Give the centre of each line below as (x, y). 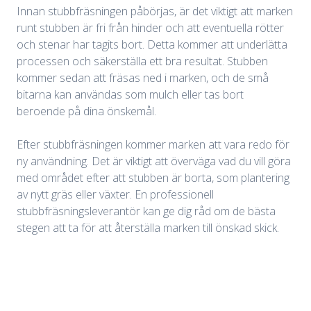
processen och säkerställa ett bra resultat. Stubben (142, 61)
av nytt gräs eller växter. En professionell (115, 195)
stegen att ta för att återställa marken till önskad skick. (148, 228)
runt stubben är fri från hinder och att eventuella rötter (150, 28)
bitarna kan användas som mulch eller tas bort (130, 95)
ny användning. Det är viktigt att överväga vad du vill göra (154, 161)
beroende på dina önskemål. (86, 111)
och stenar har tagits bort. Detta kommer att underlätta (152, 45)
